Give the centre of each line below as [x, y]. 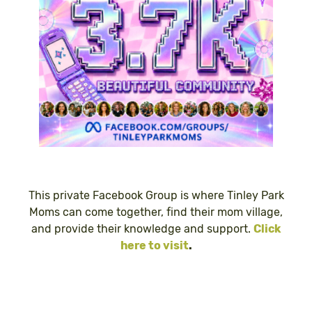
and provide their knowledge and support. [142, 228]
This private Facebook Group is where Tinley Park [156, 195]
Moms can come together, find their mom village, [156, 212]
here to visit [154, 245]
